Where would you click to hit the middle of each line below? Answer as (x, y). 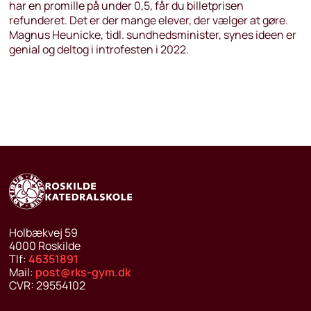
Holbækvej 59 (43, 233)
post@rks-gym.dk (83, 272)
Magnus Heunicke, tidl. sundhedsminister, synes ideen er (152, 35)
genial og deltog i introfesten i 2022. (99, 49)
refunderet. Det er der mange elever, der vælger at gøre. (148, 20)
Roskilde (59, 246)
